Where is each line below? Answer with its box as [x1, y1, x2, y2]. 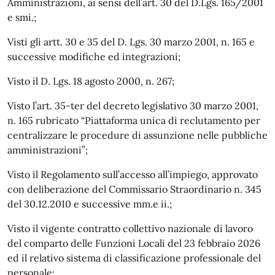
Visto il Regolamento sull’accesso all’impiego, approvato [7, 168, 258, 180]
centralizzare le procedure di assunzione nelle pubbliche [7, 128, 268, 141]
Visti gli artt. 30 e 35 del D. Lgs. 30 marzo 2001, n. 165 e [7, 35, 255, 48]
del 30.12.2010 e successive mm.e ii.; [7, 197, 172, 210]
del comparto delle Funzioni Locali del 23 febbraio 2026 [7, 236, 260, 249]
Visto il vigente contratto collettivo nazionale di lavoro [7, 222, 253, 234]
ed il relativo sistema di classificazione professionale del [7, 251, 261, 264]
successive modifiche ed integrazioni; [7, 50, 180, 63]
